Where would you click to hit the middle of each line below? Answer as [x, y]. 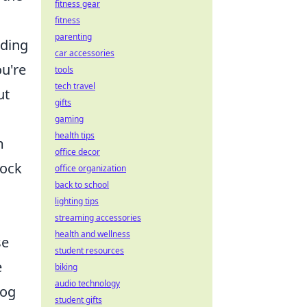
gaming [69, 119]
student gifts [78, 300]
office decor [77, 152]
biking [66, 267]
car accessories [85, 53]
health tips [75, 135]
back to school [82, 185]
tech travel [75, 86]
